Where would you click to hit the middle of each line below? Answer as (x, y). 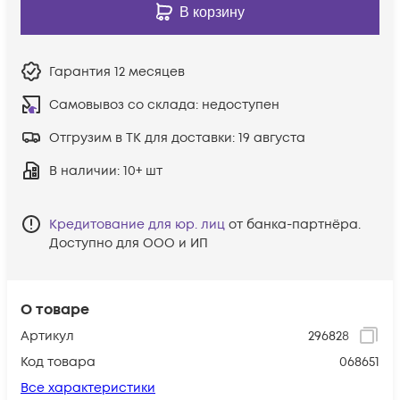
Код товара (58, 362)
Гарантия (82, 71)
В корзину (212, 12)
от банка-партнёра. (295, 224)
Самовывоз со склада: (125, 104)
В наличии (83, 171)
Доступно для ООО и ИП (129, 243)
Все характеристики (88, 387)
